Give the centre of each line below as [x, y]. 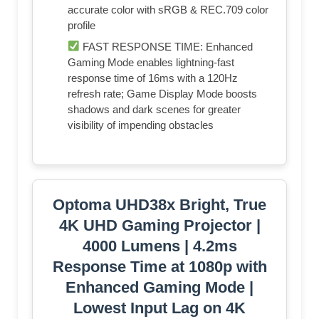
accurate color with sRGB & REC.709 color [168, 9]
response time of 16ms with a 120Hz [153, 78]
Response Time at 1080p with [159, 266]
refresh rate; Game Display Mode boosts [162, 93]
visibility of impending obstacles [141, 125]
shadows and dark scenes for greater [154, 109]
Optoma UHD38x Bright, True [159, 204]
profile [82, 25]
